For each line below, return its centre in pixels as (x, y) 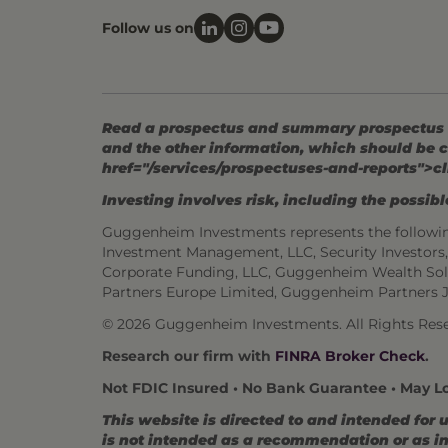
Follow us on (148, 27)
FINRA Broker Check (350, 356)
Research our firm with (188, 356)
